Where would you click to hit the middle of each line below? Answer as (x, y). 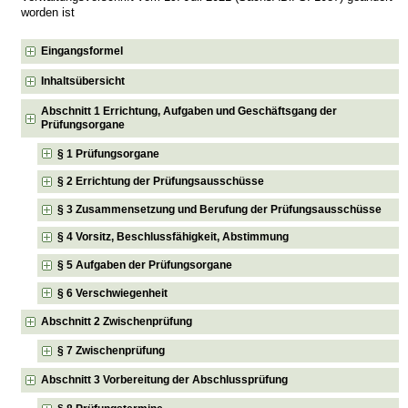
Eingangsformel (82, 51)
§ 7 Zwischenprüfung (112, 351)
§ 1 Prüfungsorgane (109, 153)
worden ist (48, 12)
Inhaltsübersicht (83, 81)
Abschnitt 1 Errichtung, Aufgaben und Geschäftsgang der (189, 111)
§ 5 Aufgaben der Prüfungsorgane (145, 265)
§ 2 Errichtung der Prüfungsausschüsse (161, 182)
